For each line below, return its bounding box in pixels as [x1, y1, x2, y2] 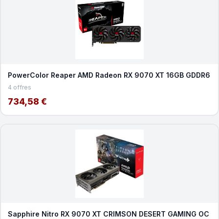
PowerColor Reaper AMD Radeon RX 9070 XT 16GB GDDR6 [7, 70, 210, 79]
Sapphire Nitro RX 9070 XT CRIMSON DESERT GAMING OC [7, 209, 209, 218]
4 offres [7, 83, 31, 91]
